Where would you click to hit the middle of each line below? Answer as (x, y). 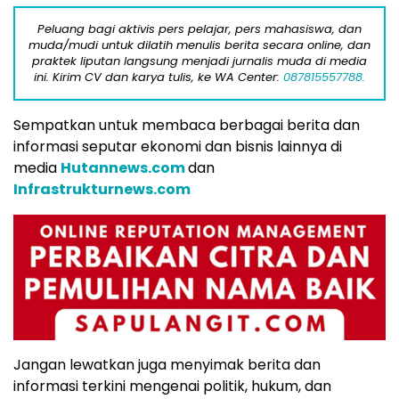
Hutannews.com (123, 167)
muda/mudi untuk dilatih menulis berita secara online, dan (199, 45)
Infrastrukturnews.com (102, 189)
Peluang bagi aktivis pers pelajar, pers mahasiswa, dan (199, 28)
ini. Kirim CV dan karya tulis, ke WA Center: (159, 77)
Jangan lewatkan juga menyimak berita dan (167, 364)
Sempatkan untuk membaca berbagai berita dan (187, 125)
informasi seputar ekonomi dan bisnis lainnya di (178, 146)
